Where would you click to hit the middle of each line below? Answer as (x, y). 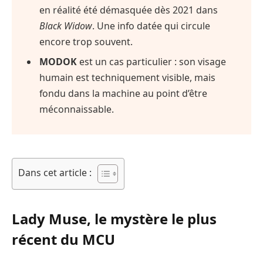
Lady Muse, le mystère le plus (114, 218)
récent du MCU (63, 239)
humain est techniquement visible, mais (128, 77)
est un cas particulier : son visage (152, 61)
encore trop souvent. (86, 41)
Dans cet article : (55, 172)
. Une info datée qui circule (151, 26)
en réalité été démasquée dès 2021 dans (129, 10)
